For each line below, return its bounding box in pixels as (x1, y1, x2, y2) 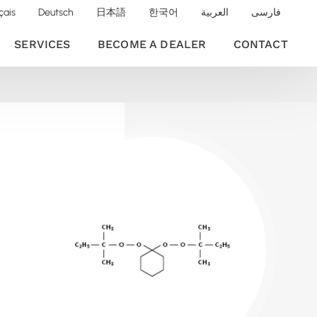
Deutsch (38, 6, 74, 18)
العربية (201, 6, 229, 18)
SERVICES (14, 38, 71, 52)
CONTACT (233, 38, 288, 52)
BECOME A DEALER (97, 38, 207, 52)
